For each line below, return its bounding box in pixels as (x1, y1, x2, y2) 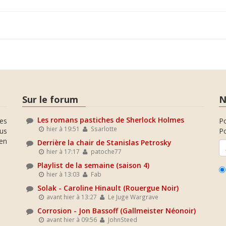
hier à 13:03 (45, 170, 80, 178)
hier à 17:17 (45, 147, 80, 155)
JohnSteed (106, 215, 137, 223)
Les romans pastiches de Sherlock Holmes (37, 115, 184, 125)
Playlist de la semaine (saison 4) (37, 160, 149, 170)
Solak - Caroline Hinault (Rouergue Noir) (37, 183, 179, 193)
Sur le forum (22, 93, 78, 105)
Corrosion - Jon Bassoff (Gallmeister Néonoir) (37, 206, 196, 215)
